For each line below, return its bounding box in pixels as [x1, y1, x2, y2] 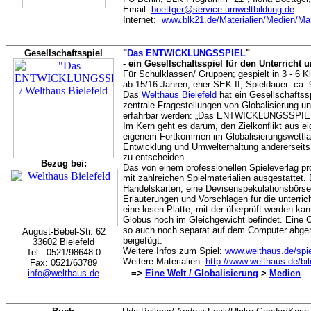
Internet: [123, 15, 162, 25]
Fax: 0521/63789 [30, 258, 97, 268]
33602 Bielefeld [33, 237, 94, 247]
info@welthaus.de [28, 268, 99, 278]
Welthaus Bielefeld [142, 90, 217, 100]
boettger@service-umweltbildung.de [151, 4, 294, 15]
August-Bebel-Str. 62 [22, 226, 106, 237]
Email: [123, 4, 151, 15]
